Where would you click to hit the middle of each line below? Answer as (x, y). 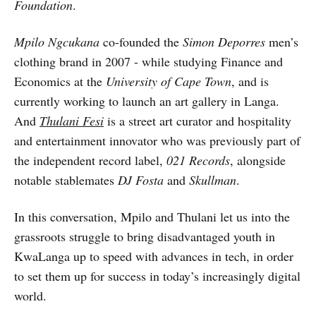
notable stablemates (66, 180)
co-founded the (141, 42)
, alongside (258, 160)
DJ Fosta (141, 180)
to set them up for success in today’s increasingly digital (157, 276)
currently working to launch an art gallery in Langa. (147, 101)
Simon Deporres (224, 42)
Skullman (213, 180)
